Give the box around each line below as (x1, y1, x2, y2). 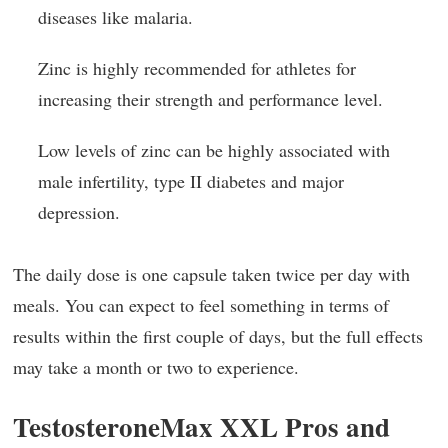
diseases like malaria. (38, 4, 193, 29)
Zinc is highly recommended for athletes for (38, 55, 356, 80)
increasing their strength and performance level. (38, 86, 383, 111)
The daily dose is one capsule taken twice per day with (13, 262, 410, 287)
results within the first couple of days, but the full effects (13, 324, 423, 349)
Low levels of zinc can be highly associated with (38, 137, 390, 162)
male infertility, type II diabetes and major (38, 168, 344, 193)
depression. (38, 199, 120, 224)
